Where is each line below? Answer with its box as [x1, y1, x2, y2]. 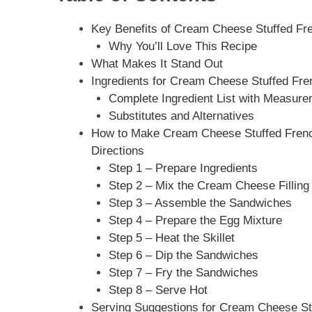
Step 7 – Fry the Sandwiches [109, 266, 258, 280]
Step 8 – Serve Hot [109, 283, 208, 297]
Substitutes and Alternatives [109, 109, 254, 123]
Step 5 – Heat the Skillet [109, 231, 235, 245]
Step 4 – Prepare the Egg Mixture [109, 214, 282, 228]
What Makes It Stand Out [91, 57, 223, 71]
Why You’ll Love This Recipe [109, 40, 257, 54]
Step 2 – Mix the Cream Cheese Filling [109, 179, 309, 193]
